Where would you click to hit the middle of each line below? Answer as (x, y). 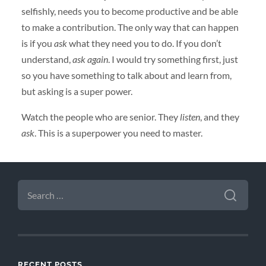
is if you (37, 43)
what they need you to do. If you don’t (144, 43)
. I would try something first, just (173, 59)
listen (190, 116)
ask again (90, 59)
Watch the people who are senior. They (100, 116)
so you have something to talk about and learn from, (126, 75)
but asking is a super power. (77, 91)
